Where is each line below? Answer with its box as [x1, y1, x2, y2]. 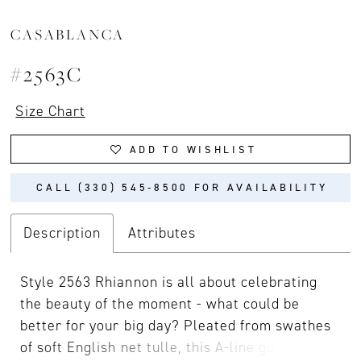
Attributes [127, 223, 197, 243]
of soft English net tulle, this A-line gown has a [20, 338, 334, 358]
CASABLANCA [10, 24, 126, 45]
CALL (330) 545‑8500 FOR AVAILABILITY [36, 180, 328, 195]
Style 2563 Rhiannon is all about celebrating [20, 272, 318, 293]
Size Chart [15, 101, 85, 121]
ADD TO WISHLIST [129, 142, 257, 156]
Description [23, 223, 101, 243]
